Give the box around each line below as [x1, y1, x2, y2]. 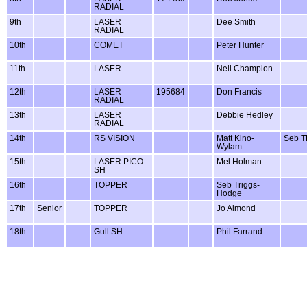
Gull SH [94, 228, 123, 236]
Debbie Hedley [217, 111, 273, 120]
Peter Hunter [217, 41, 264, 50]
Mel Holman [217, 158, 262, 167]
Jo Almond [217, 204, 256, 213]
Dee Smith [217, 18, 256, 27]
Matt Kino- [217, 134, 254, 143]
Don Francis [217, 88, 262, 97]
